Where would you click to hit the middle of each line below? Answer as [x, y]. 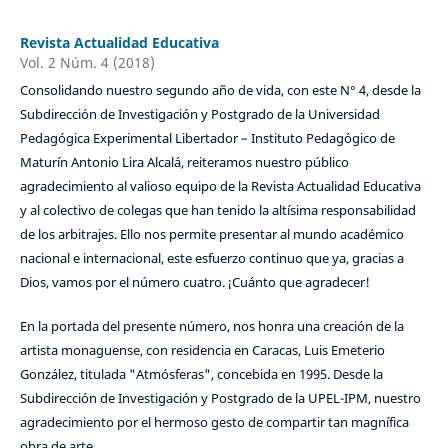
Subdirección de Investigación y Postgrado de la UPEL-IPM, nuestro [220, 397]
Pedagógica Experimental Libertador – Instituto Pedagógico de [207, 137]
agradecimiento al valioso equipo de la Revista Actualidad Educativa [220, 185]
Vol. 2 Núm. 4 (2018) [87, 62]
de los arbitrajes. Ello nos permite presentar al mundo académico [211, 233]
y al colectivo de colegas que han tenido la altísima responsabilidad [217, 209]
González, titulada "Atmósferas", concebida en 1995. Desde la [201, 373]
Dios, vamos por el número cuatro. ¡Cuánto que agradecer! [194, 281]
